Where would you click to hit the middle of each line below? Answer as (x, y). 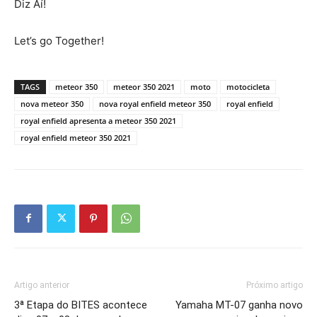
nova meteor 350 (52, 103)
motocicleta (248, 86)
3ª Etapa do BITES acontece (81, 305)
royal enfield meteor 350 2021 (76, 137)
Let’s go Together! (59, 40)
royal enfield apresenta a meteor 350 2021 (98, 120)
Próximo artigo (275, 285)
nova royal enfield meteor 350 (155, 103)
